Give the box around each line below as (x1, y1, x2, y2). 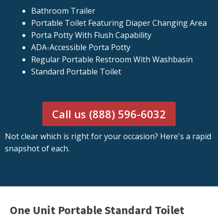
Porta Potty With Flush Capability (31, 30, 151, 41)
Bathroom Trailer (31, 5, 95, 17)
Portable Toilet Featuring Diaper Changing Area (31, 18, 207, 29)
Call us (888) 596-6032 (52, 107, 166, 122)
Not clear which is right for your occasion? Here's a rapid (5, 131, 211, 142)
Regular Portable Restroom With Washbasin (31, 54, 193, 65)
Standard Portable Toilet (31, 66, 121, 77)
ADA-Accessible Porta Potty (31, 42, 130, 53)
